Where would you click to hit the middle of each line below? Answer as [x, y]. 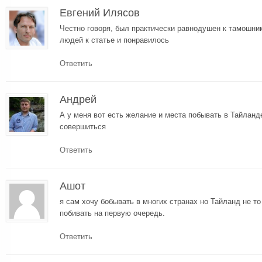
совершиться [83, 126]
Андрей [78, 99]
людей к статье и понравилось [114, 40]
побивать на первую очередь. [112, 213]
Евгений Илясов [100, 13]
